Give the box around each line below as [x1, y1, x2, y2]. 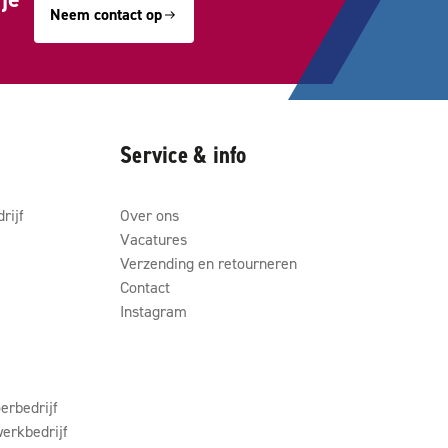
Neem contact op [50, 4, 162, 25]
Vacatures [120, 229, 187, 249]
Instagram [120, 301, 187, 321]
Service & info [120, 139, 247, 171]
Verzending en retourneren [120, 253, 297, 273]
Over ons [120, 205, 179, 225]
